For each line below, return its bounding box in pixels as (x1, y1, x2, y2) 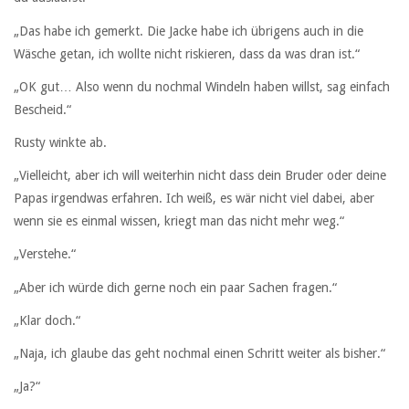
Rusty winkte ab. (14, 134, 107, 150)
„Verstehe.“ (14, 246, 76, 262)
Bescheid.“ (14, 101, 71, 117)
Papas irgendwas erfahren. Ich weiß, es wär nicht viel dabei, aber (14, 191, 374, 206)
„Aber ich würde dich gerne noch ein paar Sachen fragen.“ (14, 279, 337, 295)
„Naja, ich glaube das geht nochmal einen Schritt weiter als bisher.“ (14, 345, 385, 361)
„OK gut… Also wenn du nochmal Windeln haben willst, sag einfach (14, 79, 390, 94)
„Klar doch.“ (14, 312, 80, 328)
